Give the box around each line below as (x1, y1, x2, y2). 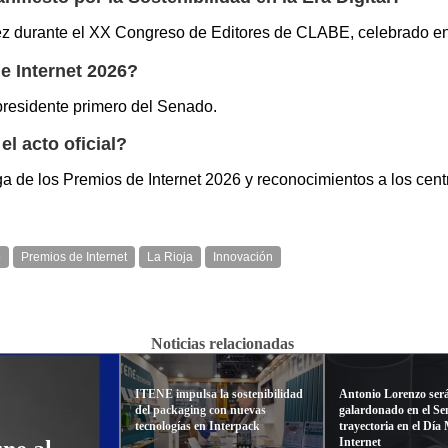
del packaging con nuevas (134, 403, 266, 418)
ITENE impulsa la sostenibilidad (134, 387, 303, 402)
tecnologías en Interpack (134, 419, 260, 434)
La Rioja (147, 250, 193, 265)
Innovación (213, 250, 273, 265)
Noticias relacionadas (150, 335, 294, 353)
